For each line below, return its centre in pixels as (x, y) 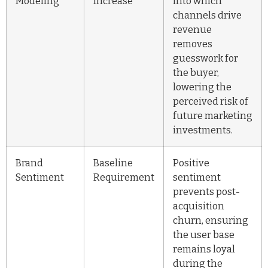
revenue (192, 30)
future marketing (213, 116)
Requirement (124, 178)
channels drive (207, 16)
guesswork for (205, 59)
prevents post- (206, 192)
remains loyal (204, 249)
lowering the (202, 87)
